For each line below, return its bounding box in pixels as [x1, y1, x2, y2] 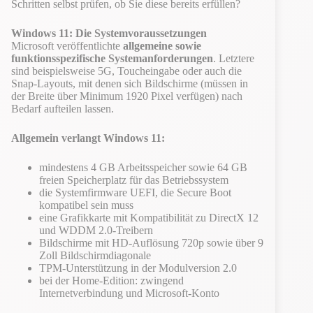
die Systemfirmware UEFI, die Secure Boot [39, 186, 231, 198]
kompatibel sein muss [39, 198, 133, 211]
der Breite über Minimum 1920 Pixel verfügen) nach [11, 89, 242, 102]
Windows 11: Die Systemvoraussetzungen [11, 27, 207, 39]
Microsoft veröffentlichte [11, 39, 123, 52]
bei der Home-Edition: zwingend [39, 274, 184, 286]
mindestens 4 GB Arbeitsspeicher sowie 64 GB [39, 161, 247, 173]
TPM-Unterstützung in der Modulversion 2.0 [39, 261, 237, 274]
